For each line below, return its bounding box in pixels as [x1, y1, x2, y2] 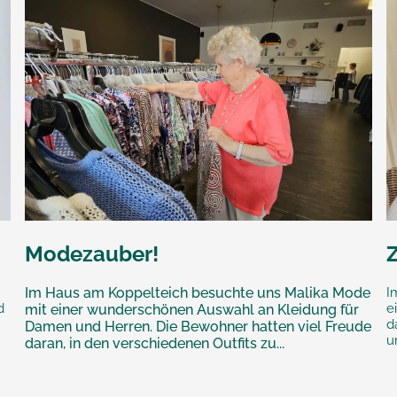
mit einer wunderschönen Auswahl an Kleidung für [24, 300, 359, 318]
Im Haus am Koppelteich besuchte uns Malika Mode [24, 284, 370, 301]
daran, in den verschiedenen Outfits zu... [24, 334, 284, 352]
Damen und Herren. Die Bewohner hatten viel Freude [24, 317, 371, 335]
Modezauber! [24, 240, 159, 267]
